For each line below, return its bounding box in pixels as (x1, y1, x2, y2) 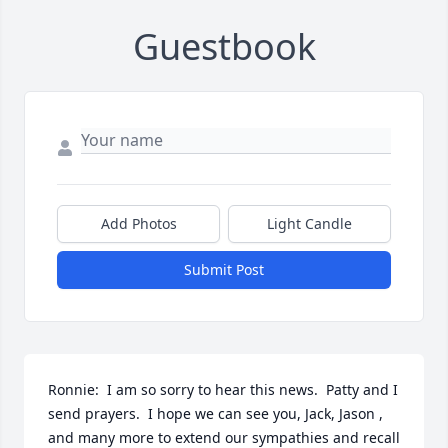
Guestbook (132, 22, 316, 72)
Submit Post (184, 260, 264, 280)
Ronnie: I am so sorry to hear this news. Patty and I (48, 380, 398, 400)
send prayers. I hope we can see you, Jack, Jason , (48, 404, 383, 424)
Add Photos (100, 214, 177, 234)
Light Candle (267, 214, 352, 234)
